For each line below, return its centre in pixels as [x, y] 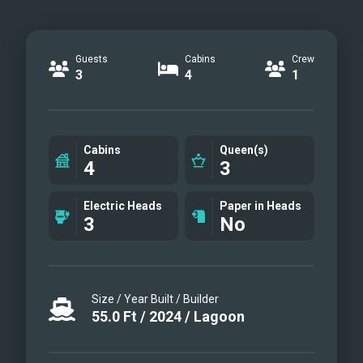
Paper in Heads [261, 206]
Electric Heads [123, 206]
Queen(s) [244, 150]
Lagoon [219, 316]
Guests [92, 59]
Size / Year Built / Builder [155, 299]
